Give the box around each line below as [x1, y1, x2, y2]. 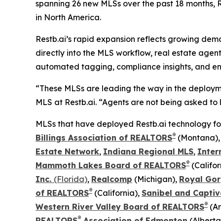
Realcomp [91, 174, 132, 184]
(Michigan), [132, 174, 179, 184]
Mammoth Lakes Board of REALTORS [36, 160, 186, 170]
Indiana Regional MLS [103, 146, 193, 156]
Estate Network [36, 146, 99, 156]
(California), [92, 187, 142, 198]
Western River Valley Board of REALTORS [36, 201, 204, 212]
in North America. [36, 12, 101, 22]
